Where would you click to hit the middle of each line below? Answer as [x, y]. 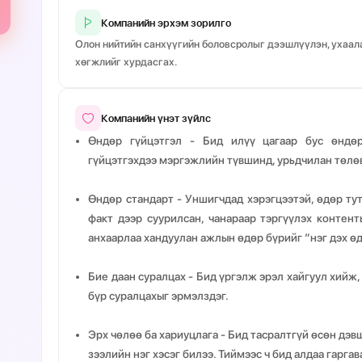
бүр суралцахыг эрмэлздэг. [159, 296]
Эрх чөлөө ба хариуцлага [154, 335]
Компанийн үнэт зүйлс [156, 118]
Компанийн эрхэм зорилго [166, 23]
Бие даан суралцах [137, 276]
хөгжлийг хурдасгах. [126, 62]
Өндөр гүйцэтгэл [135, 141]
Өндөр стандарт [131, 199]
